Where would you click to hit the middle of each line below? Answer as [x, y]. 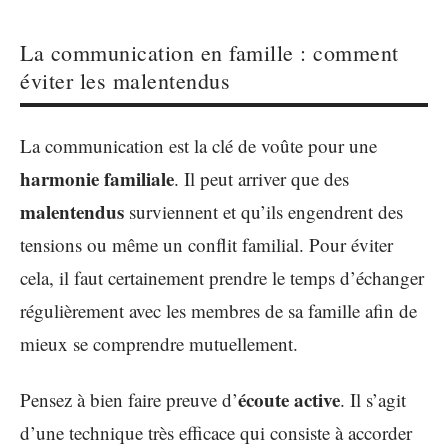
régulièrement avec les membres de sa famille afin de [218, 310]
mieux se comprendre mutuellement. [159, 343]
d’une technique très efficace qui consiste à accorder [216, 432]
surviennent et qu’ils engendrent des [263, 211]
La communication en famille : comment [209, 52]
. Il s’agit [373, 399]
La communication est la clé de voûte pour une [198, 145]
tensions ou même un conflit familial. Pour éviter [206, 244]
